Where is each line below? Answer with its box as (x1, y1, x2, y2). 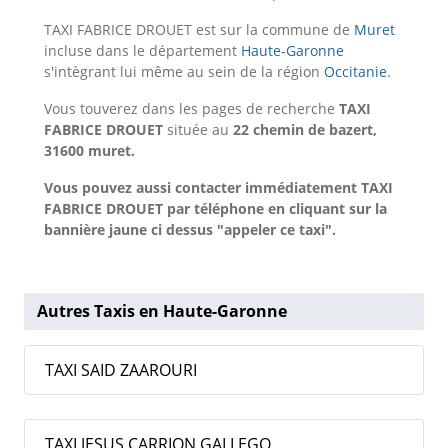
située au (163, 120, 233, 140)
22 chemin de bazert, (233, 120, 377, 140)
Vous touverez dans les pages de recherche (44, 99, 339, 119)
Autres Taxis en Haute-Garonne (37, 300, 287, 323)
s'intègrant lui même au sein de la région (44, 62, 324, 82)
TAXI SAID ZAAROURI (45, 359, 197, 382)
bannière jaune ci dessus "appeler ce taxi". (44, 220, 336, 240)
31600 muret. (44, 141, 135, 161)
